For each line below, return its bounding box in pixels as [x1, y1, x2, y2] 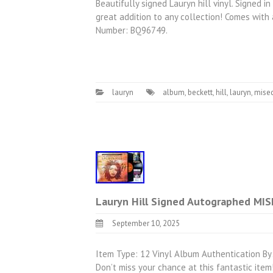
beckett [188, 87, 213, 97]
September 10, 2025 [112, 218, 180, 229]
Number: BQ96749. [96, 24, 168, 36]
